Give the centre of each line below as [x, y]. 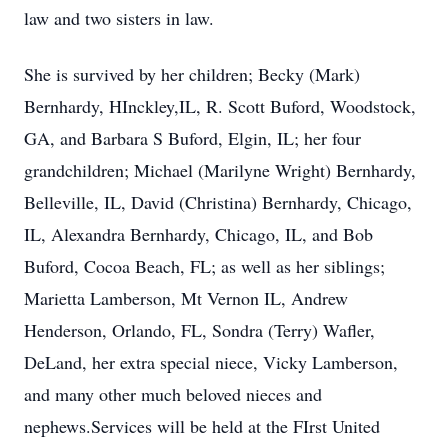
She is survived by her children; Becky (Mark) [192, 74]
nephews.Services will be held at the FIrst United [202, 426]
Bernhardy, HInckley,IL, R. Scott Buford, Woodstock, [220, 106]
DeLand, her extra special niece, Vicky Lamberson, [211, 362]
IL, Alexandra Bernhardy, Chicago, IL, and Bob [198, 234]
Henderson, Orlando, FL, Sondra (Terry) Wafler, [199, 330]
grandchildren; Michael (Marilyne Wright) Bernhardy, [220, 170]
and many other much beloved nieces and [173, 394]
